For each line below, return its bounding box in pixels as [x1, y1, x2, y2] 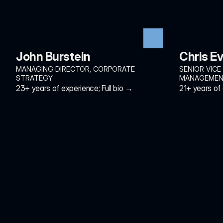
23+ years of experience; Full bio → [16, 83, 133, 93]
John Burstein [16, 49, 91, 64]
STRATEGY [16, 74, 53, 82]
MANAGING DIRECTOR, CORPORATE [16, 65, 135, 73]
